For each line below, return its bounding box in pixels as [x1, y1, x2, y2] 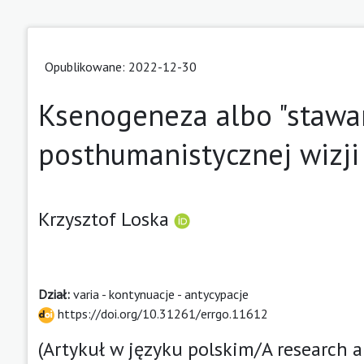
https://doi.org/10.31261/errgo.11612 [54, 305, 268, 322]
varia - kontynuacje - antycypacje [73, 285, 249, 302]
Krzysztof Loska [38, 206, 174, 232]
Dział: [38, 285, 73, 302]
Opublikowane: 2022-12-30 [45, 58, 197, 75]
